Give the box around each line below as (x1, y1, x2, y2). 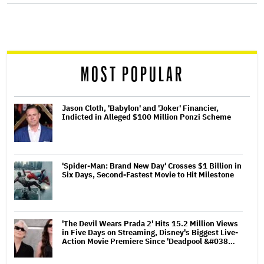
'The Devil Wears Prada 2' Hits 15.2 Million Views (62, 218, 238, 229)
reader (6, 43, 63, 61)
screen (6, 14, 65, 32)
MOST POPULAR (80, 65, 184, 85)
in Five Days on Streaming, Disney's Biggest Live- (62, 227, 238, 237)
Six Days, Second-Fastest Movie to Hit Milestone (62, 169, 234, 180)
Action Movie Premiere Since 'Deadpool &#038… (62, 236, 235, 246)
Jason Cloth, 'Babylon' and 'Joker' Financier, (62, 103, 219, 113)
